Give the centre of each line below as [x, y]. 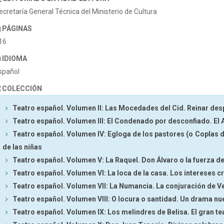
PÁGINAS [17, 28]
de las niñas [22, 147]
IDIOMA [14, 58]
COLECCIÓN [22, 88]
